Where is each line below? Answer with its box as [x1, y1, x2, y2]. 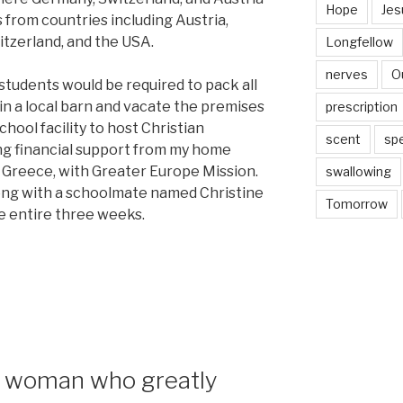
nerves [325, 67, 368, 83]
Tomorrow [325, 196, 388, 212]
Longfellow [325, 34, 393, 50]
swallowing [325, 164, 391, 180]
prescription [325, 99, 398, 115]
